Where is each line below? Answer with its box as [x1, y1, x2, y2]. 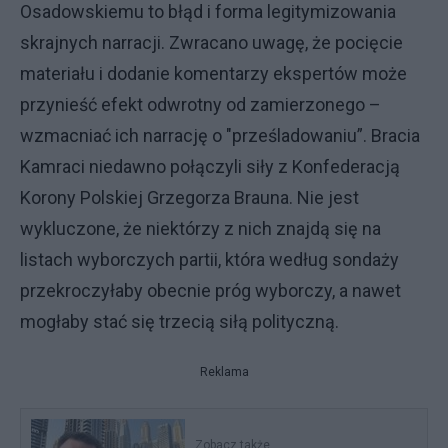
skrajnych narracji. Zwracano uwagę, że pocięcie [20, 32, 403, 53]
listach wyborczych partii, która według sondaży [20, 249, 399, 270]
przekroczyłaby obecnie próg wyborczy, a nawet [20, 280, 401, 301]
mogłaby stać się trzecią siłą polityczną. [20, 311, 351, 332]
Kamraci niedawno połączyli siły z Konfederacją [20, 156, 400, 177]
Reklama [199, 365, 249, 379]
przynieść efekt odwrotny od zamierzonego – [20, 94, 381, 115]
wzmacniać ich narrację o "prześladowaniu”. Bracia [20, 125, 420, 146]
